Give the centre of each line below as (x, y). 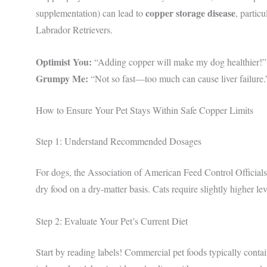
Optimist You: (64, 61)
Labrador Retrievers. (74, 30)
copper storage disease (190, 13)
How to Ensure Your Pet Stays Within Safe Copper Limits (145, 110)
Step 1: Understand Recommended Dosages (119, 141)
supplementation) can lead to (91, 13)
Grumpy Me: (62, 78)
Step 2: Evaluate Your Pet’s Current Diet (112, 221)
